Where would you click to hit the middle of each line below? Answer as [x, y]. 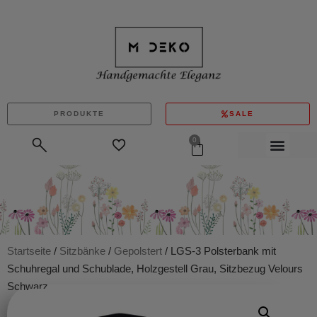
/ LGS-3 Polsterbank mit [219, 250]
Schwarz [28, 286]
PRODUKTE [79, 113]
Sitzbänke [82, 250]
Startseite [29, 250]
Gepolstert [138, 250]
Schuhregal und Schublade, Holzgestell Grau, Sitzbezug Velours [155, 268]
